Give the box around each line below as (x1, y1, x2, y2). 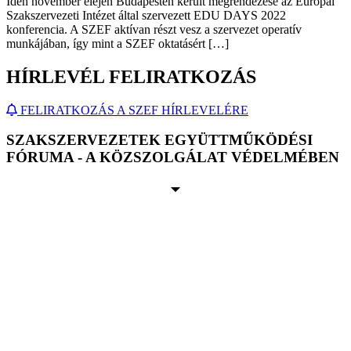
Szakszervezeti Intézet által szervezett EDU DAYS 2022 (6, 8, 286, 22)
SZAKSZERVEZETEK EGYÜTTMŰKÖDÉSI (6, 132, 313, 149)
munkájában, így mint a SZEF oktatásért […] (6, 36, 229, 50)
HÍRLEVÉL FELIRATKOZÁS (6, 66, 256, 87)
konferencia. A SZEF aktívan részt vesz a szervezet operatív (6, 22, 302, 36)
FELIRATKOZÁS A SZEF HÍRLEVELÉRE (20, 103, 248, 117)
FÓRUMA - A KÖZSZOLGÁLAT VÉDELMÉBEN (6, 149, 339, 166)
